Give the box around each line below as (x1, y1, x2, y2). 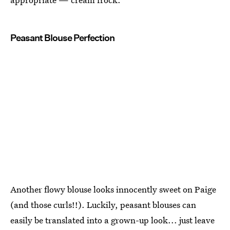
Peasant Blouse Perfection (10, 32, 114, 44)
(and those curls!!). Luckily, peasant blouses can (10, 198, 196, 210)
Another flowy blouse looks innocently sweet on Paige (10, 183, 216, 195)
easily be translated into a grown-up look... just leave (10, 214, 215, 226)
